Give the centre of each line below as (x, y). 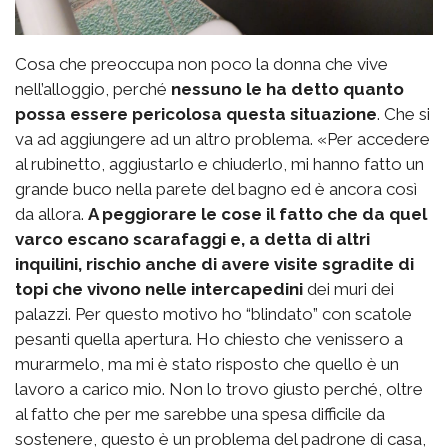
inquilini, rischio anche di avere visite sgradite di (214, 264)
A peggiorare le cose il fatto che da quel (257, 214)
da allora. (51, 214)
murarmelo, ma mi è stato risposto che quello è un (207, 364)
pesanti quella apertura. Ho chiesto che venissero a (209, 339)
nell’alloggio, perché (93, 89)
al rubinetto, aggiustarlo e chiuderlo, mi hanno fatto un (219, 164)
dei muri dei (348, 289)
